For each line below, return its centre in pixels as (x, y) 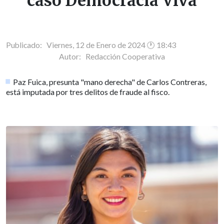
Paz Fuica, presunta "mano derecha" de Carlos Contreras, (110, 81)
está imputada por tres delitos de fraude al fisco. (88, 91)
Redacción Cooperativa (125, 56)
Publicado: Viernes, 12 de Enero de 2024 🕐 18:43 (91, 45)
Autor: (72, 56)
